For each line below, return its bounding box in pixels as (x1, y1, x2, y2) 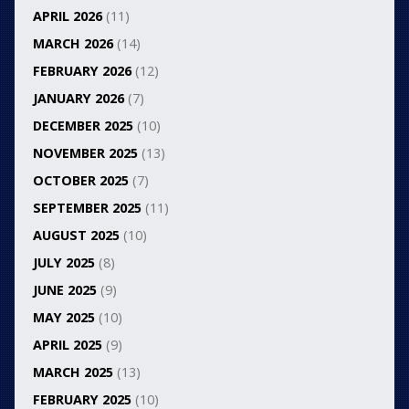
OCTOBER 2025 (32, 172, 129, 190)
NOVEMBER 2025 (32, 144, 138, 163)
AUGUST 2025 (32, 226, 120, 245)
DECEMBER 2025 (32, 117, 133, 135)
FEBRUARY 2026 (32, 62, 131, 80)
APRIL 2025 (32, 336, 102, 354)
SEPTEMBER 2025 (32, 199, 142, 217)
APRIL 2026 (32, 7, 102, 26)
